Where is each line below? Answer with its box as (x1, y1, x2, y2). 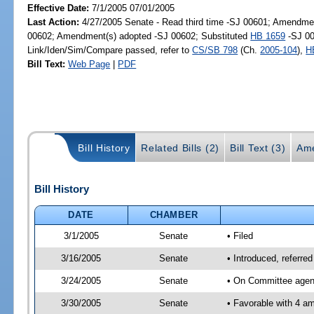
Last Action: (27, 16, 80, 27)
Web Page (68, 58, 111, 69)
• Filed (226, 230, 253, 241)
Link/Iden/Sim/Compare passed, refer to (27, 44, 193, 55)
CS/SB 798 (192, 44, 238, 55)
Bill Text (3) (230, 142, 286, 154)
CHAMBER (149, 209, 199, 220)
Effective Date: (27, 2, 93, 13)
